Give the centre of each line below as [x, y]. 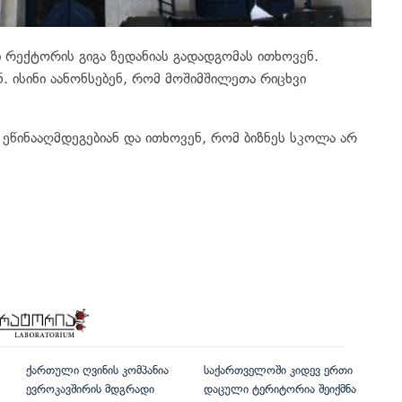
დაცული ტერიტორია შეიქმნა [280, 389]
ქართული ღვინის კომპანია [97, 371]
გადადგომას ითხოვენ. [244, 57]
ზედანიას [140, 57]
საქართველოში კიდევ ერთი [278, 371]
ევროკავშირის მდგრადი [90, 389]
